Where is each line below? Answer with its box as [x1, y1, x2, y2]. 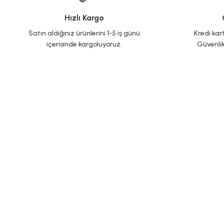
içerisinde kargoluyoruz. [46, 40, 122, 48]
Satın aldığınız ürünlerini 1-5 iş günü [28, 29, 140, 37]
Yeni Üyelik [11, 207, 51, 217]
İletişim [123, 207, 150, 217]
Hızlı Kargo [64, 13, 104, 22]
